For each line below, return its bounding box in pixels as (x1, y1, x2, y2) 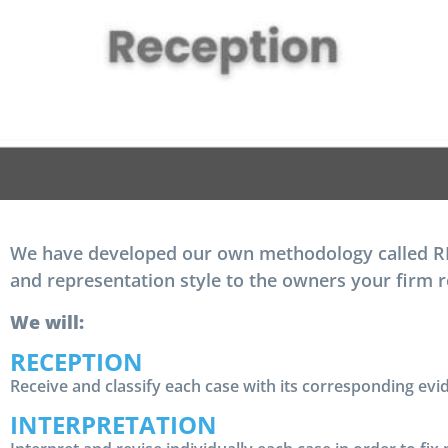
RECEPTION (10, 345, 143, 379)
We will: (10, 309, 84, 334)
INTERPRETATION (10, 407, 217, 441)
